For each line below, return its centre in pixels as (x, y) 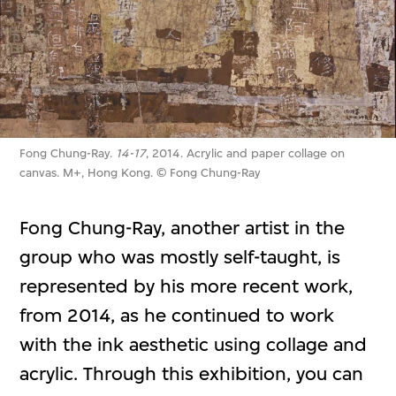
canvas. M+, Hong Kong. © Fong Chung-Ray (141, 173)
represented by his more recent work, (187, 286)
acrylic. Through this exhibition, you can (192, 373)
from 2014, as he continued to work (177, 315)
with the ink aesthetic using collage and (194, 344)
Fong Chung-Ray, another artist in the (183, 227)
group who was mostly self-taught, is (180, 256)
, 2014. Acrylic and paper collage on (246, 153)
